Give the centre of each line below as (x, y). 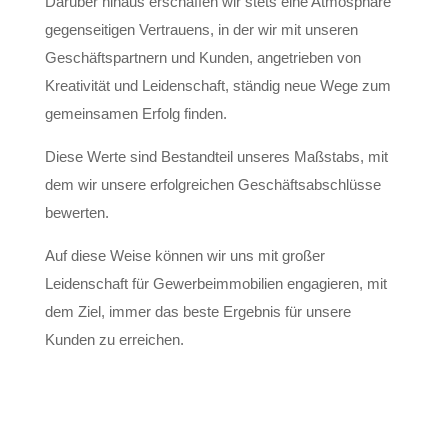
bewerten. (76, 212)
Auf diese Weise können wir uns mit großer (184, 255)
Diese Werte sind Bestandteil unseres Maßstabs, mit (216, 156)
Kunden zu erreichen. (114, 339)
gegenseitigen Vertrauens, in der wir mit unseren (201, 29)
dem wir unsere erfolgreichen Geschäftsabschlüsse (212, 184)
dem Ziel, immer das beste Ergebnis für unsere (197, 311)
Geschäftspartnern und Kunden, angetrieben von (202, 57)
